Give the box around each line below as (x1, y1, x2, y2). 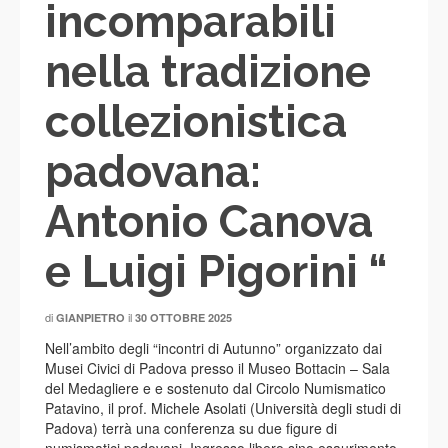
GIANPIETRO (56, 310, 125, 325)
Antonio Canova (45, 196, 373, 247)
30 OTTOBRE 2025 (135, 310, 232, 325)
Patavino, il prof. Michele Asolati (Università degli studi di (45, 398, 401, 418)
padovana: (45, 146, 261, 197)
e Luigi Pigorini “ (45, 246, 387, 297)
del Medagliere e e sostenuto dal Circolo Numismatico (45, 378, 386, 398)
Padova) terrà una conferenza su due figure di (45, 418, 337, 438)
